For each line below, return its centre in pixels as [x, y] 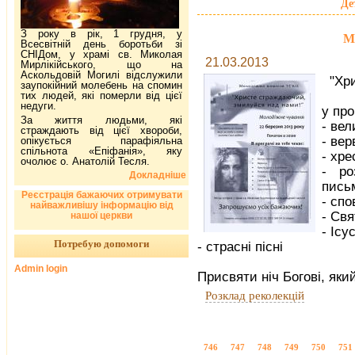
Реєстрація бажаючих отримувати [101, 195]
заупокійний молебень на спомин [101, 85]
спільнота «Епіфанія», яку [101, 151]
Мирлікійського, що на [101, 64]
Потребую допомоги [101, 243]
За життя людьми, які [101, 120]
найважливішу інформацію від [101, 205]
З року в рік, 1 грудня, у [101, 33]
